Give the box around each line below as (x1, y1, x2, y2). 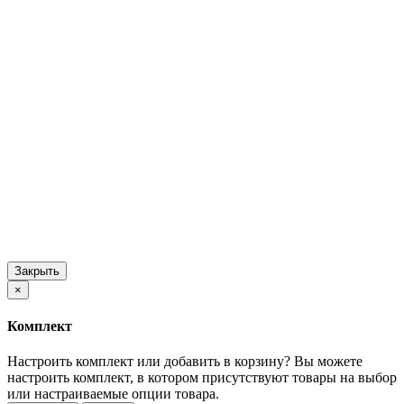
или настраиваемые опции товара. (7, 386, 219, 402)
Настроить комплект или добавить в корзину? (7, 353, 290, 370)
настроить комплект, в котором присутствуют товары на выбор (7, 370, 397, 386)
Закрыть (14, 263, 60, 278)
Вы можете (294, 353, 363, 370)
